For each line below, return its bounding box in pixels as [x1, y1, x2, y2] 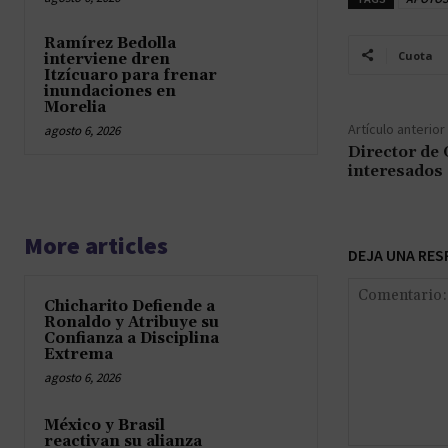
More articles [24, 229, 168, 261]
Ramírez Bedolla [44, 33, 176, 53]
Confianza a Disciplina [44, 328, 219, 348]
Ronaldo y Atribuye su [44, 312, 219, 332]
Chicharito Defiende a [44, 296, 215, 316]
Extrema [44, 344, 113, 364]
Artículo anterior [347, 119, 445, 138]
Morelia [44, 97, 106, 117]
